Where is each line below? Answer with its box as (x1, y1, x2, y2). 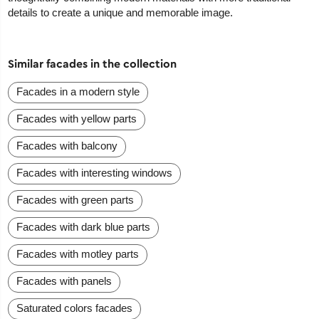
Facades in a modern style (16, 85, 140, 98)
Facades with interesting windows (16, 167, 173, 179)
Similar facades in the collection (8, 56, 177, 71)
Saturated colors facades (16, 302, 133, 315)
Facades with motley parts (16, 248, 140, 261)
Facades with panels (16, 275, 113, 288)
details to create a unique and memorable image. (8, 6, 234, 19)
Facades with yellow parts (16, 113, 137, 125)
